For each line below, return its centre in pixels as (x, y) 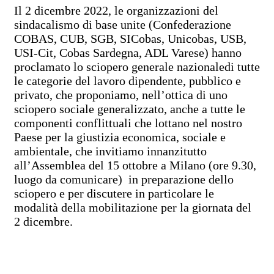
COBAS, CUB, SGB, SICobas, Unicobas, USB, (130, 38)
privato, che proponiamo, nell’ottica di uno (121, 94)
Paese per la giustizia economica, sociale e (120, 137)
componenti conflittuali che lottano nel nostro (128, 123)
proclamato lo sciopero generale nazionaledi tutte (137, 66)
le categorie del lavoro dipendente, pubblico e (128, 80)
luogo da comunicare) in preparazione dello (124, 179)
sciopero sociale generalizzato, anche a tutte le (130, 109)
